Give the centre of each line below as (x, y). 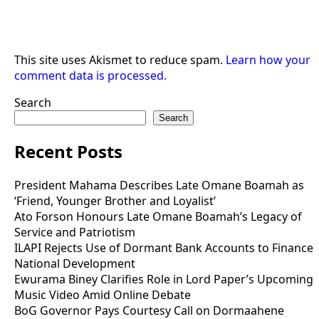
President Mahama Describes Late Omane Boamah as (159, 185)
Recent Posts (68, 152)
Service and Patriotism (75, 232)
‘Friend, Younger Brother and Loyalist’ (115, 200)
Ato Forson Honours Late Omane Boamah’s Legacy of (158, 216)
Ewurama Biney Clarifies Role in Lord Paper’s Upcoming (164, 279)
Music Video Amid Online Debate (103, 294)
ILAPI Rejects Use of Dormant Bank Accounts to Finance (164, 247)
